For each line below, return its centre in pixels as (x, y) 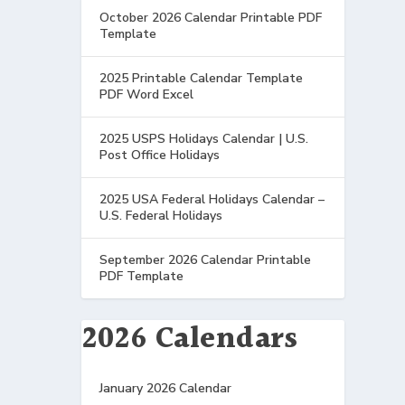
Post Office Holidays (160, 155)
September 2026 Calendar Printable (206, 259)
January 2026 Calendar (166, 388)
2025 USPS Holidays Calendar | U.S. (204, 138)
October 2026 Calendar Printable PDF (211, 17)
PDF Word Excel (147, 94)
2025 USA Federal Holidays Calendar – (212, 199)
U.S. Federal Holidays (161, 215)
